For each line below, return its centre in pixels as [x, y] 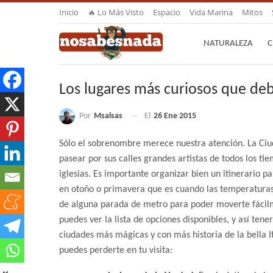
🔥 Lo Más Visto [116, 12]
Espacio [167, 12]
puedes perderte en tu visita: [116, 251]
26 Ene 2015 [175, 116]
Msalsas [108, 116]
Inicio [69, 12]
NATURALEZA [228, 44]
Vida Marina [211, 12]
